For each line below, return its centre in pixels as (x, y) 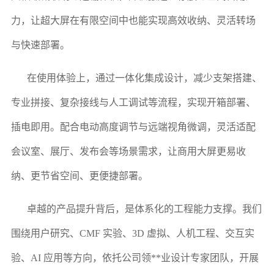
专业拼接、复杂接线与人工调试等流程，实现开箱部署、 (133, 102)
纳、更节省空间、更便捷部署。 (79, 176)
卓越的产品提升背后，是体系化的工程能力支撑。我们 (144, 209)
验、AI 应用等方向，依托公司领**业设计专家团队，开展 (135, 257)
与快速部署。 (40, 45)
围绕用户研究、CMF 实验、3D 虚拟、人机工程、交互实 (132, 233)
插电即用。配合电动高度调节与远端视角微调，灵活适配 (133, 127)
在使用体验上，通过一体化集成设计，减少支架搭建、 (144, 78)
